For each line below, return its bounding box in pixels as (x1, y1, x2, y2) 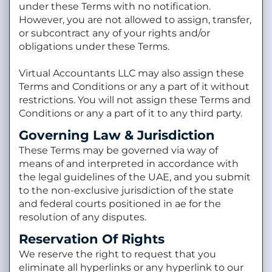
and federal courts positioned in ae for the (19, 197, 221, 209)
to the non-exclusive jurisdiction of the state (19, 184, 234, 196)
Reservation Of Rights (19, 231, 165, 246)
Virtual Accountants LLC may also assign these (19, 67, 244, 79)
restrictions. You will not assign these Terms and (19, 93, 251, 106)
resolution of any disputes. (19, 211, 146, 223)
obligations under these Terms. (19, 40, 169, 52)
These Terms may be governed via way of (19, 144, 218, 156)
